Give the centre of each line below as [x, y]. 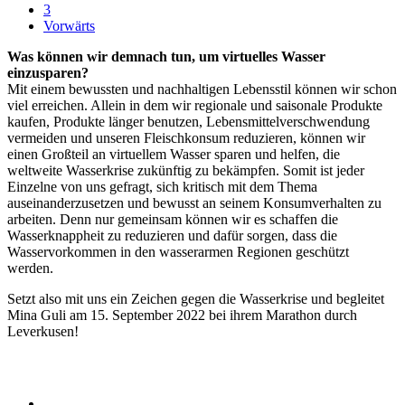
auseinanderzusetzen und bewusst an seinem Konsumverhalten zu [194, 202]
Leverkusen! [47, 331]
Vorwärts [69, 25]
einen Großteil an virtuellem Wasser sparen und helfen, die [174, 154]
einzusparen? [48, 72]
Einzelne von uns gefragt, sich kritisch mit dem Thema [162, 186]
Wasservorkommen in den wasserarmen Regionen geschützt [178, 251]
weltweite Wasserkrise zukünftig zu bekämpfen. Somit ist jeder [186, 170]
